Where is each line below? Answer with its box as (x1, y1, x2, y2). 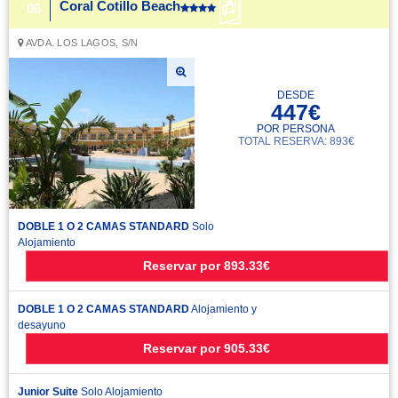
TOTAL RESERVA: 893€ (237, 135, 354, 147)
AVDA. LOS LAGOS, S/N (23, 37, 139, 48)
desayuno (18, 319, 66, 331)
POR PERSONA (257, 123, 336, 135)
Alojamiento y (189, 303, 257, 315)
